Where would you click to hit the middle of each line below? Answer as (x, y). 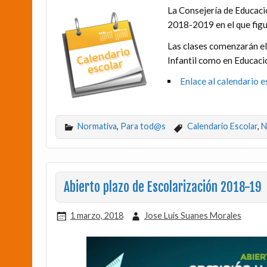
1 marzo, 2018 (97, 215)
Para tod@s (143, 126)
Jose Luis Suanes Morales (193, 215)
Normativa (97, 126)
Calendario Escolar (222, 126)
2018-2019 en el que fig (215, 25)
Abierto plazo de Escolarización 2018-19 (162, 187)
